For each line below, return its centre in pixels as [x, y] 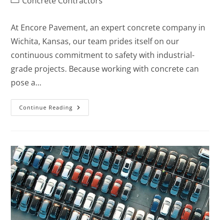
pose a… [26, 83]
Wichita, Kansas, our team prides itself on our [95, 41]
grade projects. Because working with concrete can [105, 69]
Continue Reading [46, 108]
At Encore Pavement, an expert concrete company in [108, 28]
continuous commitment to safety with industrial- [103, 55]
